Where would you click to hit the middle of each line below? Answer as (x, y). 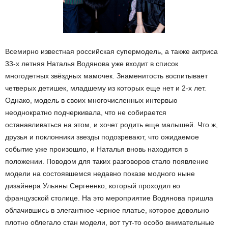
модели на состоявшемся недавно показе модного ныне (100, 174)
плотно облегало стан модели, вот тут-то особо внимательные (110, 222)
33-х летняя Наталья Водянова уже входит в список (92, 64)
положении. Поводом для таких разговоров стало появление (107, 161)
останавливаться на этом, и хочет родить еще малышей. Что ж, (111, 125)
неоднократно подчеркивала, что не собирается (86, 112)
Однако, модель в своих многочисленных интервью (91, 100)
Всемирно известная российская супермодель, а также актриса (111, 51)
